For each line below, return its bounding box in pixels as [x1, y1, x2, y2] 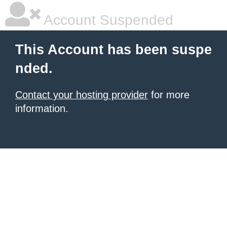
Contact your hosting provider [15, 89, 148, 100]
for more [148, 89, 190, 100]
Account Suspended [41, 12, 173, 28]
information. [15, 103, 68, 114]
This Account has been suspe [15, 42, 212, 57]
